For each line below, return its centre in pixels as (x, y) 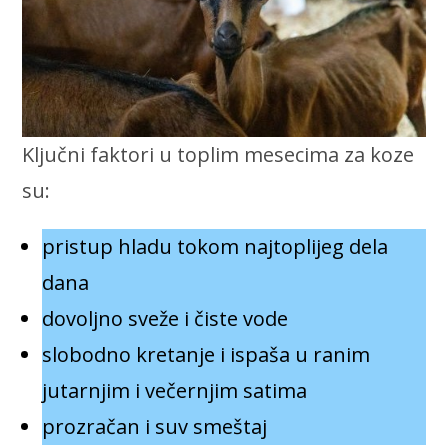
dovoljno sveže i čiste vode (165, 319)
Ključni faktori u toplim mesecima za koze (218, 155)
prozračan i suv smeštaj (155, 427)
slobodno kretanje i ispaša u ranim (206, 355)
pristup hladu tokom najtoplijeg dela (215, 247)
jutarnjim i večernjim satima (175, 391)
